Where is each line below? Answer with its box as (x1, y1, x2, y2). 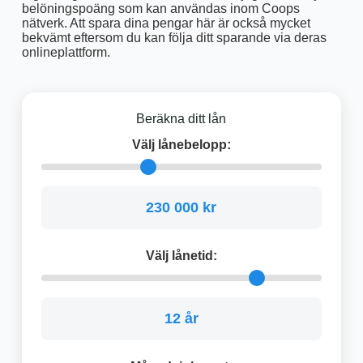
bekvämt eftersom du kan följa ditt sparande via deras (21, 30, 327, 45)
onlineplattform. (21, 45, 110, 59)
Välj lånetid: (145, 249, 217, 263)
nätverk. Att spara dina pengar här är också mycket (21, 15, 310, 30)
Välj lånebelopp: (131, 138, 231, 152)
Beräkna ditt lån (136, 111, 227, 126)
